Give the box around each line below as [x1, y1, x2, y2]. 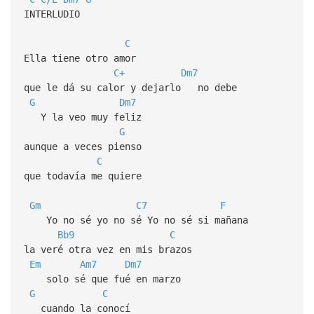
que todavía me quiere [23, 170, 142, 182]
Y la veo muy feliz [23, 111, 142, 123]
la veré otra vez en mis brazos [23, 243, 192, 255]
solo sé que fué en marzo [23, 273, 181, 285]
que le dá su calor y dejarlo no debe [23, 81, 237, 93]
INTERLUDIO [23, 8, 80, 20]
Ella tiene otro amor [23, 52, 136, 64]
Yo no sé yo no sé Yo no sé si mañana [23, 214, 248, 226]
